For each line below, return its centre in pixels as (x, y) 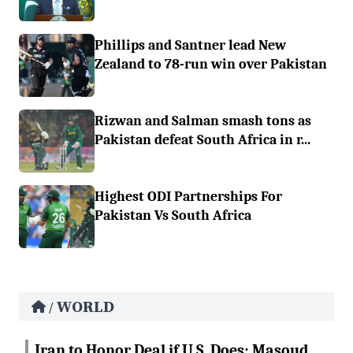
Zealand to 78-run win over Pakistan (211, 64)
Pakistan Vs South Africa (173, 215)
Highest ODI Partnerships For (188, 196)
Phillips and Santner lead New (190, 45)
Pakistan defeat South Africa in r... (203, 139)
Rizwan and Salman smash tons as (203, 121)
